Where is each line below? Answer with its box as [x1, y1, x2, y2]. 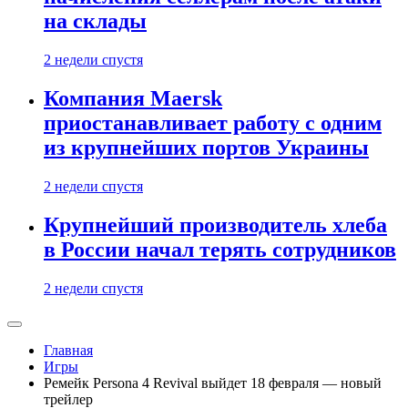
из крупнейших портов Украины [44, 136, 369, 160]
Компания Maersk [44, 87, 222, 111]
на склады [44, 9, 147, 34]
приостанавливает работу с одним [44, 111, 382, 136]
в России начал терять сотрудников [44, 238, 396, 262]
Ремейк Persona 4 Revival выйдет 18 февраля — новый [44, 375, 382, 391]
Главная [44, 342, 93, 358]
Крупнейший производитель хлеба [44, 213, 387, 238]
